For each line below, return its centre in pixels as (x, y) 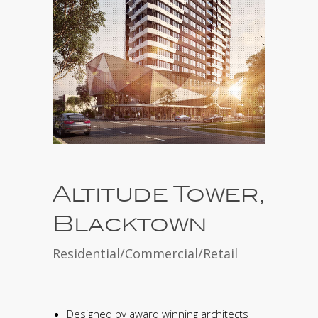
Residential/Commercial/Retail (145, 254)
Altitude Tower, (159, 195)
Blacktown (130, 225)
